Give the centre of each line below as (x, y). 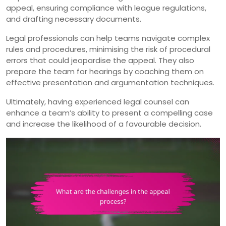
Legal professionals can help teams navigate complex (108, 38)
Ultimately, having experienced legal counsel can (98, 101)
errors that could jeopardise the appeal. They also (100, 60)
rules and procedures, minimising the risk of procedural (108, 49)
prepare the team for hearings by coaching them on (105, 71)
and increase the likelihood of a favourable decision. (104, 124)
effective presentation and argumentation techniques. (110, 82)
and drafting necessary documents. (74, 19)
